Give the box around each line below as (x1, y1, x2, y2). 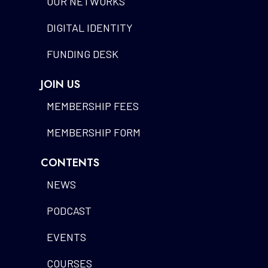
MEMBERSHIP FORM (46, 126, 141, 139)
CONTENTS (40, 155, 99, 171)
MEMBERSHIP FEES (46, 99, 139, 113)
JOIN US (40, 77, 80, 93)
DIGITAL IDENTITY (46, 21, 133, 35)
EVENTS (46, 230, 86, 244)
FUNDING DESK (46, 47, 118, 61)
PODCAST (46, 204, 92, 218)
